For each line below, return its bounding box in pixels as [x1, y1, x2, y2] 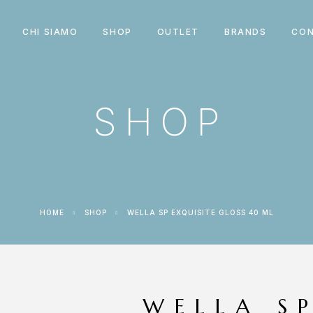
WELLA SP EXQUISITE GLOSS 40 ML [126, 208, 274, 217]
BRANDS [224, 26, 267, 37]
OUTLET [156, 26, 200, 37]
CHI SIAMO [22, 26, 78, 37]
